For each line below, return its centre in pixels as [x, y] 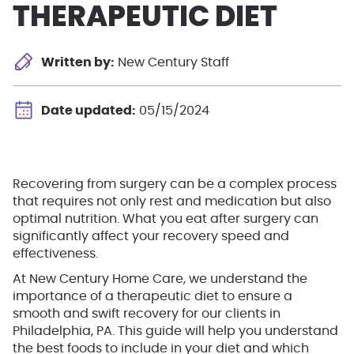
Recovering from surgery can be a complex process [175, 184]
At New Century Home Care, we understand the [160, 279]
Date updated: [88, 111]
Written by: [78, 62]
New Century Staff [172, 62]
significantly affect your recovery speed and [151, 236]
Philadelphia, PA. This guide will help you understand [175, 331]
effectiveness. [55, 254]
